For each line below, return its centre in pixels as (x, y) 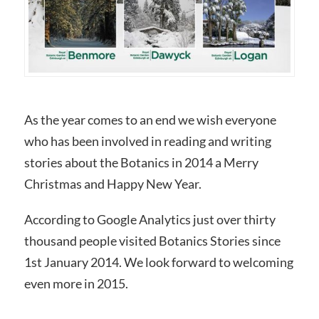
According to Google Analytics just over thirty (150, 219)
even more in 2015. (76, 283)
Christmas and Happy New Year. (113, 183)
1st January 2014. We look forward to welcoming (158, 262)
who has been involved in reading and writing (147, 141)
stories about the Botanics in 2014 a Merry (141, 162)
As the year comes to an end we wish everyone (150, 119)
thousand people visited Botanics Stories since (152, 240)
